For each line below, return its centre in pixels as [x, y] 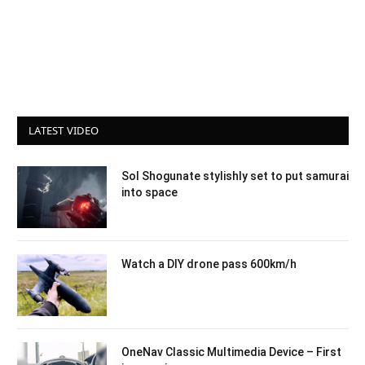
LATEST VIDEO [64, 130]
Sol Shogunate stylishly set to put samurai [235, 176]
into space [150, 192]
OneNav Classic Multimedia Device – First [231, 352]
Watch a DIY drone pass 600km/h [209, 264]
